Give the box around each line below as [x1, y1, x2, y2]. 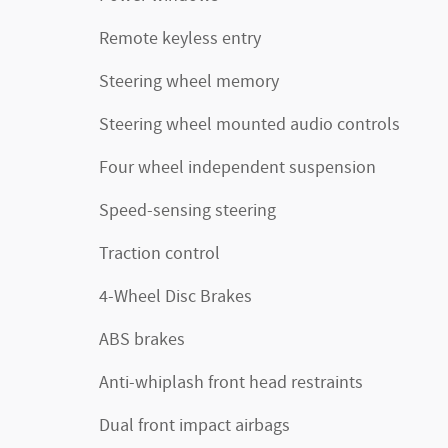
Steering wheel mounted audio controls [99, 113, 400, 138]
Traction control [99, 242, 220, 267]
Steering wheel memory [99, 70, 279, 95]
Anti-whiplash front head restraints [99, 371, 363, 396]
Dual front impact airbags [99, 414, 290, 439]
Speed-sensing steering [99, 199, 276, 224]
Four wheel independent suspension [99, 156, 376, 181]
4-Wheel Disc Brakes [99, 285, 252, 310]
